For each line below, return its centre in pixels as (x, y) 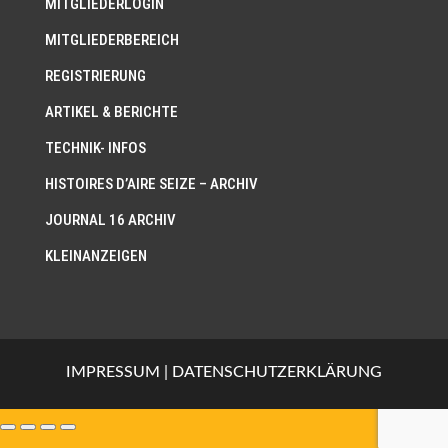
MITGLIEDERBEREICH (111, 40)
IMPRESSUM (113, 372)
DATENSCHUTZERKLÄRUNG (277, 372)
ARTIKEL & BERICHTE (111, 112)
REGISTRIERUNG (95, 76)
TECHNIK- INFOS (95, 148)
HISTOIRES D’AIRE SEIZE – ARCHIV (151, 184)
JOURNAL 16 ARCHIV (110, 220)
